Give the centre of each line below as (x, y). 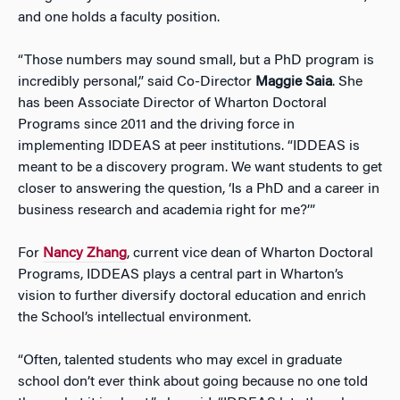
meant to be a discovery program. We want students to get (200, 168)
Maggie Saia (294, 83)
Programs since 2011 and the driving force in (156, 125)
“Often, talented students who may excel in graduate (180, 361)
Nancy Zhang (85, 254)
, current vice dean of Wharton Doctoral (250, 254)
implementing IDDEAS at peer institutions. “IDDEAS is (189, 147)
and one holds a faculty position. (119, 18)
